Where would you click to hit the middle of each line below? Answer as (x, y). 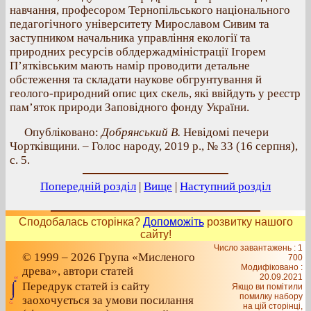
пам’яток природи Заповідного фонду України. (129, 107)
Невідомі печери (225, 132)
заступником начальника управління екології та (130, 38)
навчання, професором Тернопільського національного (150, 10)
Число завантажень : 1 (258, 248)
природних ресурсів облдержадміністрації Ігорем (138, 52)
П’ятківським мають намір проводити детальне (130, 66)
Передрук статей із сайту (86, 286)
